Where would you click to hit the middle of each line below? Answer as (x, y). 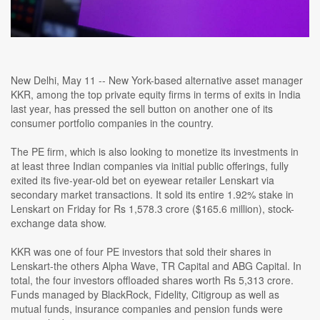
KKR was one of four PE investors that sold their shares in (141, 252)
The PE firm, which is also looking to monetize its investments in (155, 152)
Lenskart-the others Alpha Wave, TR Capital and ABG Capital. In (156, 266)
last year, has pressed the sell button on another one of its (142, 109)
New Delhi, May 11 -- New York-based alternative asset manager (157, 80)
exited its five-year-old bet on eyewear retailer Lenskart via (142, 180)
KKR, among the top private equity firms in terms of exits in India (156, 95)
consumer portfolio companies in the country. (112, 123)
